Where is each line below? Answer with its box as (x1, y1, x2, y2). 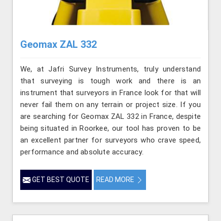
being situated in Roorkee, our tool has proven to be (20, 123, 201, 133)
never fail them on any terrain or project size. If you (20, 100, 201, 109)
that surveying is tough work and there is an (20, 76, 201, 85)
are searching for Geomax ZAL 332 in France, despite (20, 111, 201, 121)
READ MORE (96, 175, 136, 184)
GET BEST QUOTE (31, 175, 89, 184)
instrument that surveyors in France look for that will (20, 88, 201, 97)
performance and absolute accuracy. (20, 147, 144, 156)
